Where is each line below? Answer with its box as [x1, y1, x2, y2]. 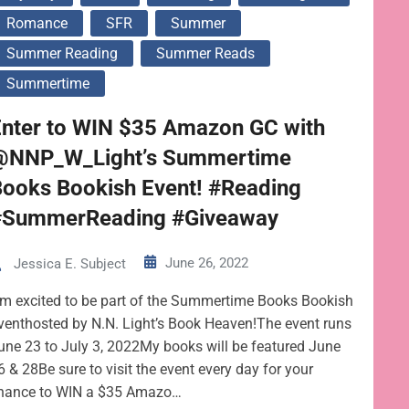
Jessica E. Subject [14, 256, 127, 273]
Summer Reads [156, 45, 256, 62]
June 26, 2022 [165, 255, 249, 271]
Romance [6, 15, 68, 32]
